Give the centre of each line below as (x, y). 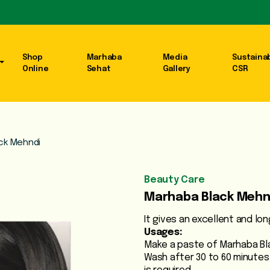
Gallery (176, 69)
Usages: (163, 233)
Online (35, 69)
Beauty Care (174, 180)
